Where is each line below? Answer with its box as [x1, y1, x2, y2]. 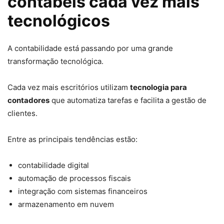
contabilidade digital [18, 160, 89, 170]
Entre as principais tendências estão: [7, 134, 137, 144]
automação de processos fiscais [18, 173, 131, 183]
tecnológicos [7, 11, 110, 31]
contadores [7, 95, 49, 105]
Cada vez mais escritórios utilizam [7, 82, 130, 92]
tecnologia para [130, 82, 187, 92]
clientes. [7, 108, 37, 118]
